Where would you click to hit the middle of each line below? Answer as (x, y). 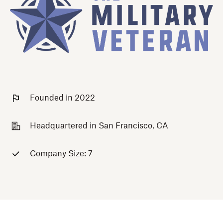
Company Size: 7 (61, 154)
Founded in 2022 (62, 98)
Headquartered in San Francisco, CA (99, 126)
